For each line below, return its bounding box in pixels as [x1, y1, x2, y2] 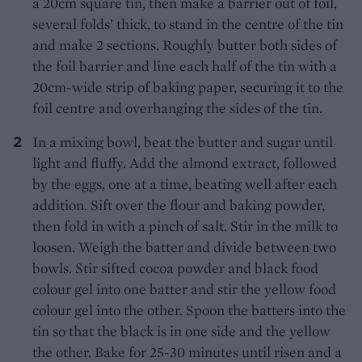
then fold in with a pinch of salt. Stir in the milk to [32, 217, 338, 236]
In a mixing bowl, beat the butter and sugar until [32, 133, 333, 152]
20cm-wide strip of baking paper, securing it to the [32, 78, 343, 97]
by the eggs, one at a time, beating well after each [32, 175, 337, 194]
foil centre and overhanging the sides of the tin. [32, 99, 322, 118]
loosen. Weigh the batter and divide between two [32, 238, 336, 257]
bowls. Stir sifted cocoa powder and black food [32, 259, 318, 278]
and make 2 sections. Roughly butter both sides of [32, 36, 337, 55]
